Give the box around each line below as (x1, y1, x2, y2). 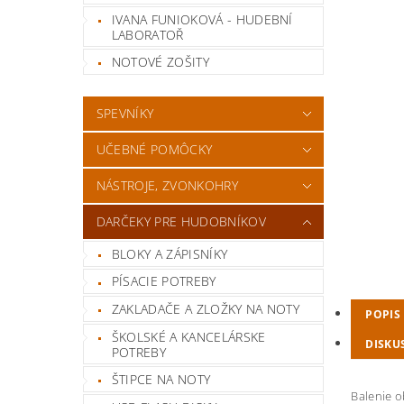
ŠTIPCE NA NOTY (111, 371, 211, 389)
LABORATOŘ (111, 25, 184, 43)
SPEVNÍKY (96, 104, 154, 122)
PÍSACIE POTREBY (111, 272, 216, 290)
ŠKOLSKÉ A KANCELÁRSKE (111, 327, 266, 345)
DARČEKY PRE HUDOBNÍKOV (96, 212, 266, 230)
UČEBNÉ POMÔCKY (96, 140, 213, 158)
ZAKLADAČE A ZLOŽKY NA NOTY (111, 299, 300, 317)
